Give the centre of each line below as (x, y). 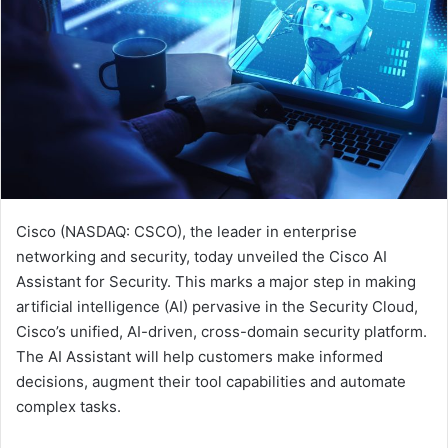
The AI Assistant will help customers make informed (199, 357)
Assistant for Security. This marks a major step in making (216, 282)
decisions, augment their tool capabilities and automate (211, 382)
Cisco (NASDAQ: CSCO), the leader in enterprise (186, 232)
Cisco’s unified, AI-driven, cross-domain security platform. (221, 332)
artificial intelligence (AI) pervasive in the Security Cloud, (217, 307)
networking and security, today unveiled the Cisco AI (201, 257)
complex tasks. (68, 407)
